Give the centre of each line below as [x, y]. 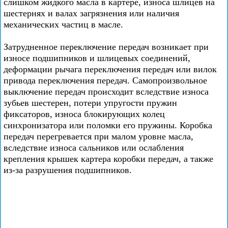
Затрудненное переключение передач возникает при [106, 47]
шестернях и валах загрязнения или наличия [91, 13]
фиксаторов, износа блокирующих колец [84, 114]
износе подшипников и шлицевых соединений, [97, 58]
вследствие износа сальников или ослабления [94, 148]
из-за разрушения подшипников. [68, 170]
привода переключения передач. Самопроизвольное [105, 80]
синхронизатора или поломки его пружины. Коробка [108, 125]
